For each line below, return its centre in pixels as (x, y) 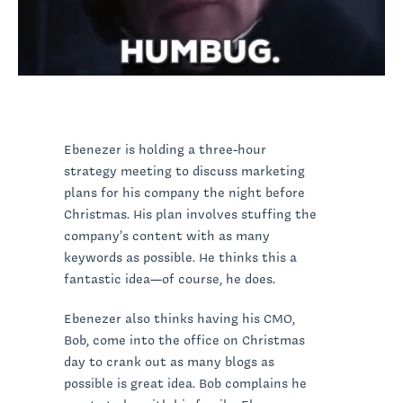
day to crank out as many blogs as (169, 361)
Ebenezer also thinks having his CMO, (179, 318)
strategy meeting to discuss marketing (184, 170)
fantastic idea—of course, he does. (170, 278)
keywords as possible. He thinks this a (180, 257)
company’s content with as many (167, 235)
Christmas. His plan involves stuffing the (190, 214)
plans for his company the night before (184, 192)
